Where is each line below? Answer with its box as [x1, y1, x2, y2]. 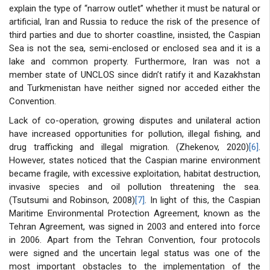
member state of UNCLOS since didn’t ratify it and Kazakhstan [9, 69, 260, 80]
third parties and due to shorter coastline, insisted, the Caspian [9, 29, 260, 40]
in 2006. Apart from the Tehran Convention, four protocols [9, 234, 260, 245]
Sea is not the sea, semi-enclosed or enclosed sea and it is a [9, 42, 260, 54]
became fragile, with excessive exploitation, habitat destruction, [9, 168, 260, 179]
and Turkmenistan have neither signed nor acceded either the [9, 82, 260, 93]
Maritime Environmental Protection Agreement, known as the [9, 207, 260, 219]
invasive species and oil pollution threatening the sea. [9, 181, 260, 192]
